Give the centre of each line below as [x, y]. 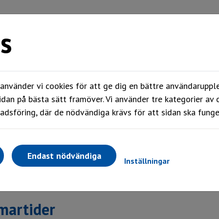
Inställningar [147, 161]
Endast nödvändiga [64, 156]
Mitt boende [32, 77]
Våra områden [116, 77]
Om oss [191, 77]
